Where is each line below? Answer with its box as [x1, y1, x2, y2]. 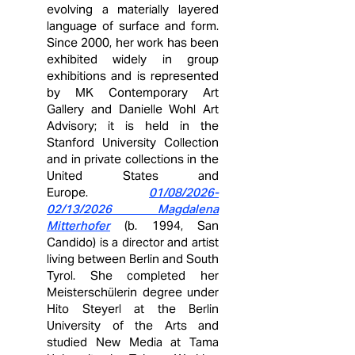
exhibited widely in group [47, 52, 219, 67]
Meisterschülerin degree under [47, 284, 219, 300]
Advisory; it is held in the [47, 118, 219, 133]
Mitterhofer [47, 218, 110, 233]
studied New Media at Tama [47, 334, 219, 349]
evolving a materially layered [47, 2, 219, 17]
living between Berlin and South [47, 251, 219, 266]
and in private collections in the [47, 151, 219, 166]
